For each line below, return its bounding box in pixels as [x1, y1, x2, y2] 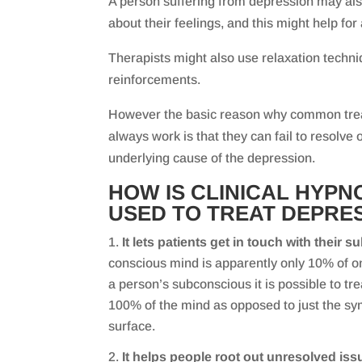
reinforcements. [108, 73, 201, 87]
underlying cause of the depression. [108, 151, 316, 166]
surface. [108, 319, 156, 334]
